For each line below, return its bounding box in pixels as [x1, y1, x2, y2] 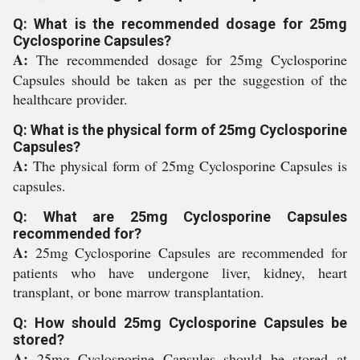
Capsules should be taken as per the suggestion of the [13, 70, 347, 89]
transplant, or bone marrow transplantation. [13, 282, 264, 301]
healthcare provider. [13, 89, 128, 108]
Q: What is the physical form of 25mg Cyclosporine [13, 121, 347, 138]
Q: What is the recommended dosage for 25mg [13, 15, 347, 32]
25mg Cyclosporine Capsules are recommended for [35, 243, 348, 262]
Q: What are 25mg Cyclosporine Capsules [13, 208, 347, 225]
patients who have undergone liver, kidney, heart [13, 263, 347, 282]
